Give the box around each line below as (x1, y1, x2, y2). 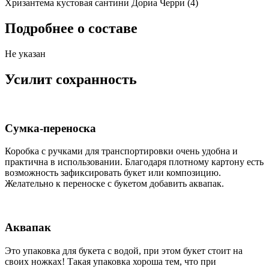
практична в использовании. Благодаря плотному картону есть (5, 157, 264, 168)
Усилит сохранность (5, 71, 137, 88)
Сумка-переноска (5, 121, 96, 134)
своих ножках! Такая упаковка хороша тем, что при (5, 256, 216, 267)
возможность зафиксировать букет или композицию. (5, 168, 221, 178)
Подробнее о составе (5, 20, 138, 37)
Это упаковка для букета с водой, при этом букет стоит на (5, 245, 243, 256)
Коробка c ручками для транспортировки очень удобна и (5, 146, 238, 157)
